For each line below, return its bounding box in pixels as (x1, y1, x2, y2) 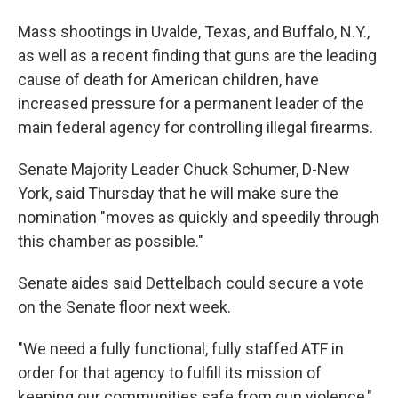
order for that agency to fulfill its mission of (18, 363, 322, 382)
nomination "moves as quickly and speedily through (18, 208, 379, 227)
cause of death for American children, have (18, 70, 319, 89)
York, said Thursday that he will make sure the (18, 184, 338, 203)
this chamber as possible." (18, 232, 203, 251)
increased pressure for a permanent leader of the (18, 94, 364, 113)
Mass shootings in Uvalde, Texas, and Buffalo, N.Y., (18, 22, 370, 41)
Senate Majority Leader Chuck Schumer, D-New (18, 160, 350, 179)
